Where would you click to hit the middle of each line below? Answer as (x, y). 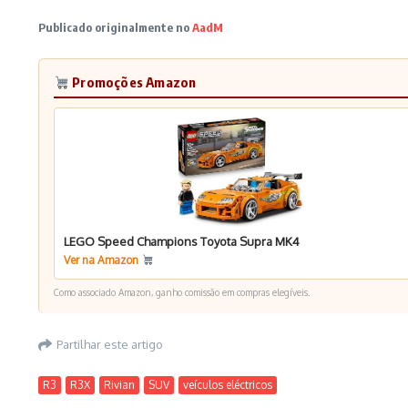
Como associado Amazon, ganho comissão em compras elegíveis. (182, 292)
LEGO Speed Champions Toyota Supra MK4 (182, 241)
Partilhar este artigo (110, 344)
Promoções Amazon (133, 82)
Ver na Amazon (102, 260)
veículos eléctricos (228, 385)
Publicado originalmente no (115, 27)
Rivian (119, 385)
